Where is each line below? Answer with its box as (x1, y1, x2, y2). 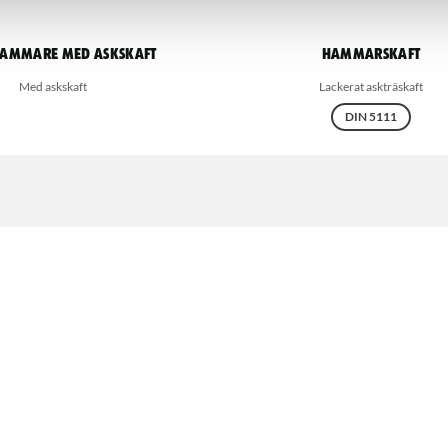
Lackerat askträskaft (319, 78, 423, 94)
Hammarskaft (321, 46, 421, 63)
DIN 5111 (345, 108, 397, 124)
